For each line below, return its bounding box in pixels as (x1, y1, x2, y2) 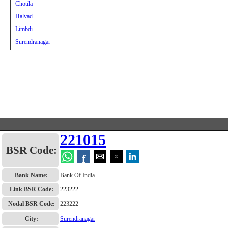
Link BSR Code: (9, 186, 53, 193)
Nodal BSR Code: (8, 200, 55, 207)
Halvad (15, 13, 33, 20)
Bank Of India (60, 172, 95, 179)
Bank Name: (15, 172, 48, 179)
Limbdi (15, 25, 33, 33)
